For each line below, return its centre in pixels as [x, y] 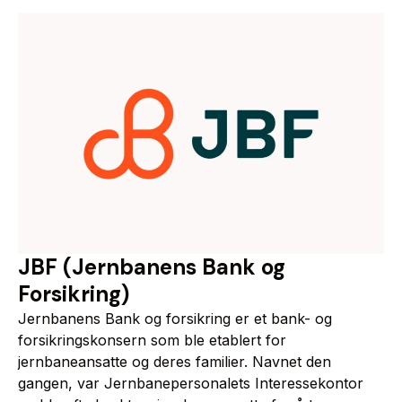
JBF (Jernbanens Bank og [152, 267]
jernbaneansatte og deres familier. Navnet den [175, 362]
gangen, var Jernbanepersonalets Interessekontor [191, 384]
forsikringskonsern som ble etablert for [152, 341]
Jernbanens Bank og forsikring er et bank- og [175, 319]
